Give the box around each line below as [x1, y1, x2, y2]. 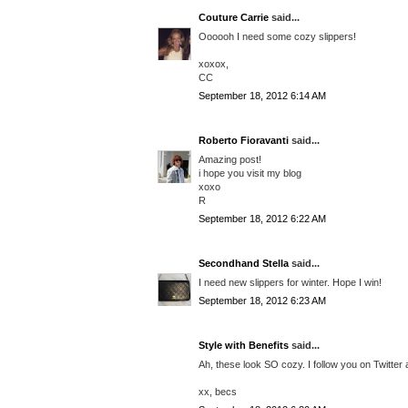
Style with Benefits [199, 340, 289, 352]
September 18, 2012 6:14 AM [199, 90, 326, 102]
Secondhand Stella [199, 258, 289, 270]
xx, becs [199, 385, 237, 397]
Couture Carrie [199, 12, 269, 24]
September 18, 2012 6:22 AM [199, 213, 326, 225]
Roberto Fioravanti [199, 135, 289, 147]
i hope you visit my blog [199, 167, 301, 178]
